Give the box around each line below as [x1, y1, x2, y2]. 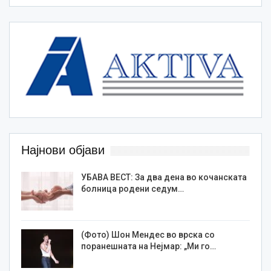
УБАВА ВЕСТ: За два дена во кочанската [81, 172, 247, 183]
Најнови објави [21, 143, 105, 157]
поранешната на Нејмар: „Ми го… [81, 241, 216, 252]
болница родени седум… [81, 184, 184, 194]
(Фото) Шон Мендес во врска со [81, 230, 215, 240]
